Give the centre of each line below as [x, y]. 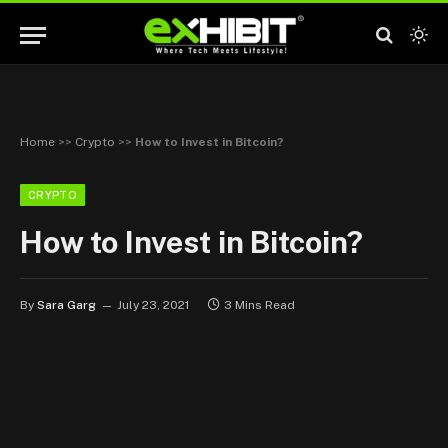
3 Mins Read [259, 305]
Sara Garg [66, 305]
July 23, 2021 [153, 305]
